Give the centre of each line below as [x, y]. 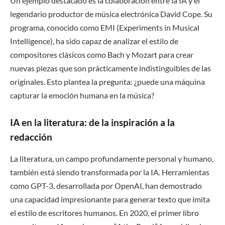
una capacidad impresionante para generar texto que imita [110, 199]
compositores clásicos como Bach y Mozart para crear [102, 55]
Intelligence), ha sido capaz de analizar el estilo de [94, 41]
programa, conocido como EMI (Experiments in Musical [105, 28]
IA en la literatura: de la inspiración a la [92, 123]
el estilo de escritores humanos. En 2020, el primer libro [104, 212]
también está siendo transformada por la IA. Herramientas [110, 172]
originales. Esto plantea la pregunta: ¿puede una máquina [107, 82]
